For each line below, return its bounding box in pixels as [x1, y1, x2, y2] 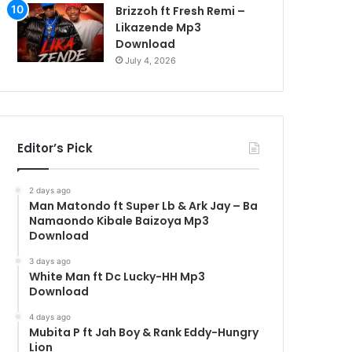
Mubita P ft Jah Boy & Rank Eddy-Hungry [29, 324, 259, 340]
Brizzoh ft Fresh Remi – [115, 2, 246, 19]
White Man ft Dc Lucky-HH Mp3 [29, 268, 206, 284]
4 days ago [29, 311, 71, 321]
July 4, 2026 [125, 54, 177, 66]
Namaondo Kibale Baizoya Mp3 [29, 212, 210, 229]
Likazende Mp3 [115, 19, 202, 35]
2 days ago [29, 185, 71, 195]
